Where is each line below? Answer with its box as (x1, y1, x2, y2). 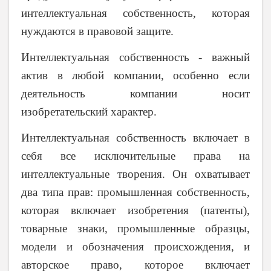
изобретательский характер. (21, 105, 157, 119)
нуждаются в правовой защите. (21, 24, 174, 38)
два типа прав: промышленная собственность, (21, 186, 250, 199)
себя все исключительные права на (21, 149, 250, 163)
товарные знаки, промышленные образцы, (21, 222, 250, 235)
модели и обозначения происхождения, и (21, 240, 250, 253)
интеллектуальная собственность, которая (21, 6, 250, 19)
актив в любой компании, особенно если (21, 69, 250, 82)
